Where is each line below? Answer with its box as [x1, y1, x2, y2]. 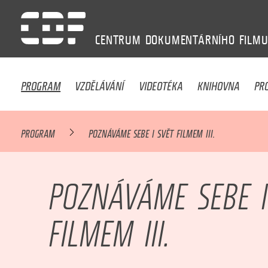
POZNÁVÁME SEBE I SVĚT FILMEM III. [89, 122, 215, 142]
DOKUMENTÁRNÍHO [145, 32, 235, 47]
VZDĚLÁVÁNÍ [75, 71, 124, 95]
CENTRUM [95, 32, 141, 47]
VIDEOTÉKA [138, 71, 183, 95]
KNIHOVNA [197, 71, 240, 95]
